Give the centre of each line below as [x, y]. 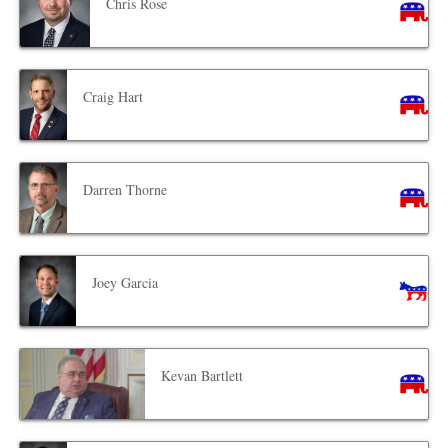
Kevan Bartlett [201, 375]
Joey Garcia [125, 282]
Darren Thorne [124, 189]
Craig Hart [113, 96]
